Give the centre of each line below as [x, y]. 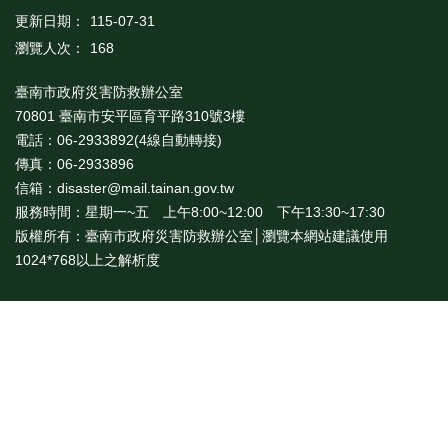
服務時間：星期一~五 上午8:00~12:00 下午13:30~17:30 [200, 212]
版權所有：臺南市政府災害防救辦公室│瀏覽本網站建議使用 [201, 236]
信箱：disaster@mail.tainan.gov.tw [126, 188]
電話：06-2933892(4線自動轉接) [124, 140]
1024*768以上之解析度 [87, 260]
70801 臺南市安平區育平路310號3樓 [130, 116]
